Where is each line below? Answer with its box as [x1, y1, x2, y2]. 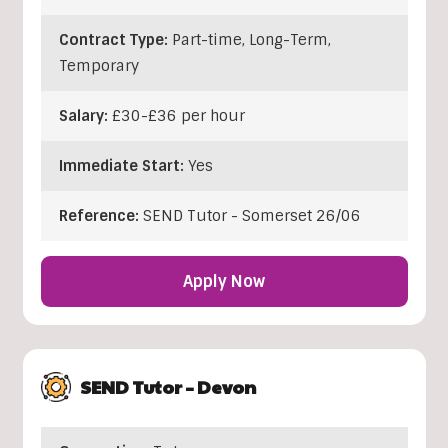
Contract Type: [58, 30, 172, 51]
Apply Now [183, 271, 265, 293]
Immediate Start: [58, 156, 188, 177]
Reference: [58, 206, 143, 227]
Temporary [58, 56, 139, 77]
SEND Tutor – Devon [79, 374, 256, 400]
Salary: [58, 106, 112, 127]
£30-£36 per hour [111, 106, 245, 127]
